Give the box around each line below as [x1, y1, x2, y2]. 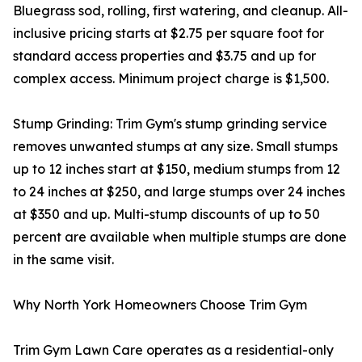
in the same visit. [13, 251, 114, 268]
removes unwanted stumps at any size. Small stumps [13, 138, 338, 155]
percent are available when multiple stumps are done [13, 229, 347, 246]
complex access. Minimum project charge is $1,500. [13, 70, 329, 87]
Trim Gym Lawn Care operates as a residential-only [13, 342, 334, 359]
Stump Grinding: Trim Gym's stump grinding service [13, 116, 327, 133]
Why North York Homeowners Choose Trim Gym [13, 297, 307, 314]
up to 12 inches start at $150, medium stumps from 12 [13, 161, 340, 178]
